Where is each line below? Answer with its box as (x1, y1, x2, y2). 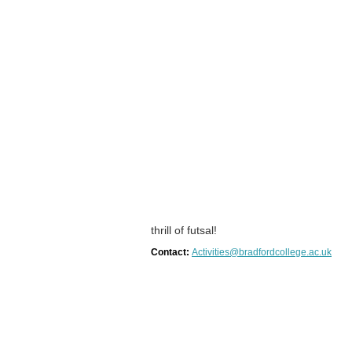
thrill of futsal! (151, 223, 217, 236)
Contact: (151, 246, 192, 258)
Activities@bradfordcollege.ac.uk (192, 246, 332, 258)
